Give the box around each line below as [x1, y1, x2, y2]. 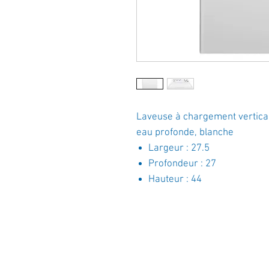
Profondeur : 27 [148, 158, 216, 170]
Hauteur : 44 [148, 174, 202, 186]
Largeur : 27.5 [148, 142, 210, 154]
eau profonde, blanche [136, 127, 234, 139]
